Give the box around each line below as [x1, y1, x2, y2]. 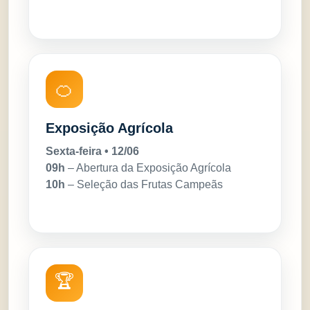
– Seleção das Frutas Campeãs [65, 179, 223, 190]
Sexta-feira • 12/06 [46, 145, 139, 157]
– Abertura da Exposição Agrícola [65, 162, 231, 174]
